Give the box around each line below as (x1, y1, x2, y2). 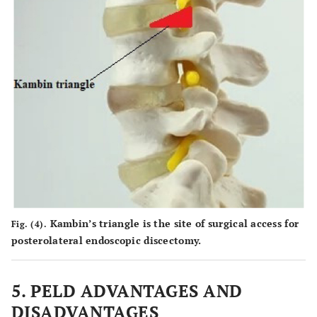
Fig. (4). (11, 218, 47, 229)
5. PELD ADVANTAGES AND (11, 279, 243, 302)
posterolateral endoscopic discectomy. (11, 233, 202, 247)
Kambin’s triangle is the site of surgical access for (47, 216, 299, 230)
